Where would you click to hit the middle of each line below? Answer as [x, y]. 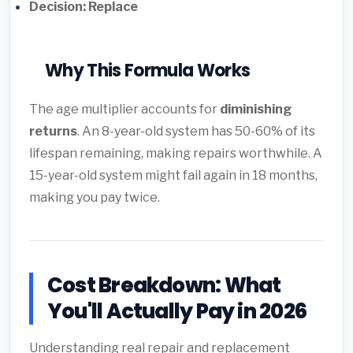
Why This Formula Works [148, 71]
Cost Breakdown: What [164, 286]
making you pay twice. [95, 198]
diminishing [256, 110]
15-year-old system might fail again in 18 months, [173, 176]
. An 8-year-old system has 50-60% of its [196, 132]
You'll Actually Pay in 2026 [177, 312]
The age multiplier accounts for [124, 110]
